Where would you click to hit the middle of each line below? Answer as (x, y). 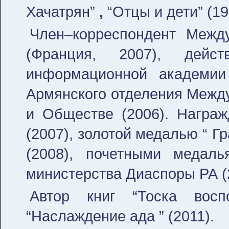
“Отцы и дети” (153, 12)
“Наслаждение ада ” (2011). (120, 216)
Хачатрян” (61, 12)
